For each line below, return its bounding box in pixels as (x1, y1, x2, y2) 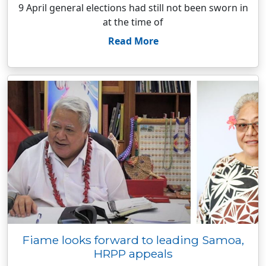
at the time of (103, 15, 163, 28)
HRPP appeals (93, 246, 173, 261)
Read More (107, 34, 159, 47)
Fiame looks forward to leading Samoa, (22, 233, 244, 247)
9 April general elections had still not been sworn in (18, 1, 248, 14)
